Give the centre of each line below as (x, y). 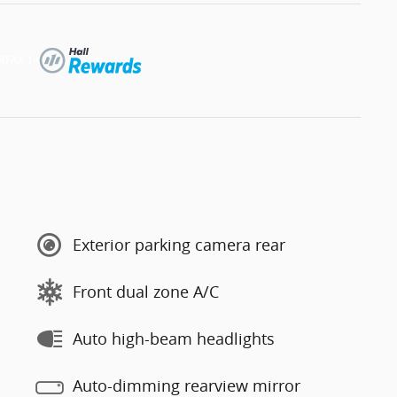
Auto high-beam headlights (174, 339)
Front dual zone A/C (146, 292)
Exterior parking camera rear (179, 245)
